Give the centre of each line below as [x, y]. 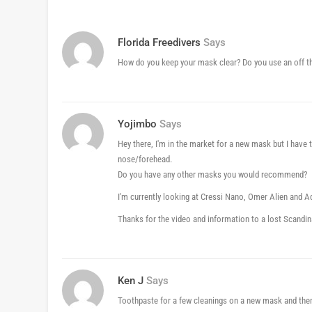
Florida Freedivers [159, 43]
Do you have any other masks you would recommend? [212, 175]
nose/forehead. [145, 159]
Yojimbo [137, 124]
